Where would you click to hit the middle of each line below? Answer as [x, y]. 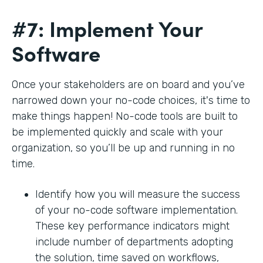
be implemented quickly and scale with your [117, 132]
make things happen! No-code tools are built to [125, 117]
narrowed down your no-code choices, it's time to [131, 101]
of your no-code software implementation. [136, 210]
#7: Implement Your [107, 28]
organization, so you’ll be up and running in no [123, 148]
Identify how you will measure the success [138, 195]
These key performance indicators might [132, 226]
